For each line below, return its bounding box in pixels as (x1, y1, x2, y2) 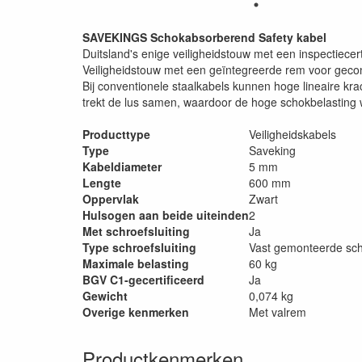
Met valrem (249, 304, 306, 320)
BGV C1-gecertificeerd (82, 271, 204, 288)
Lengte (82, 175, 121, 191)
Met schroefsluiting (82, 223, 190, 239)
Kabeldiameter (82, 158, 162, 175)
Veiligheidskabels (249, 126, 336, 142)
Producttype (82, 126, 150, 142)
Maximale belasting (82, 255, 189, 271)
